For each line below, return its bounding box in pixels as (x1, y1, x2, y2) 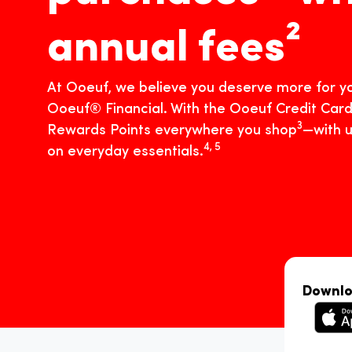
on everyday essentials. (47, 145, 203, 160)
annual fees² (47, 27, 301, 72)
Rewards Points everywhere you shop (47, 123, 297, 139)
